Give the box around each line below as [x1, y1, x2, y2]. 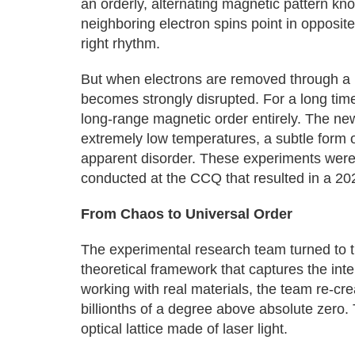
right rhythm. [81, 36, 160, 52]
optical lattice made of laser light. [81, 321, 288, 337]
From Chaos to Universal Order [81, 206, 292, 222]
